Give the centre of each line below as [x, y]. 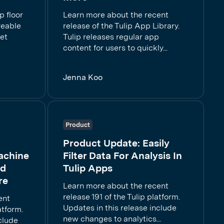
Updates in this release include [120, 208]
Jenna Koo [83, 77]
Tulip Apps [88, 168]
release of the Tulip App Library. [121, 26]
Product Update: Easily [116, 143]
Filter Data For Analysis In [122, 155]
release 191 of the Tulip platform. [121, 197]
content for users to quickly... [115, 48]
